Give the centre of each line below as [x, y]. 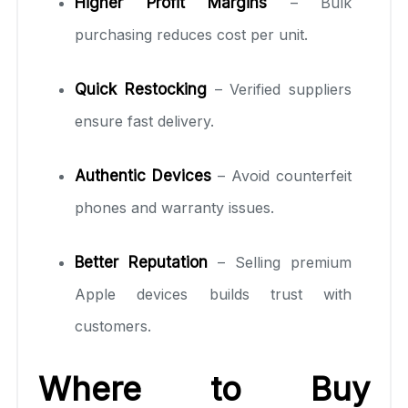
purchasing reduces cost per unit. [191, 34]
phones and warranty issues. [174, 207]
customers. [113, 326]
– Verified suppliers [279, 89]
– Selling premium [280, 262]
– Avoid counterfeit [281, 175]
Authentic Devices [143, 175]
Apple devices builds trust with [213, 294]
